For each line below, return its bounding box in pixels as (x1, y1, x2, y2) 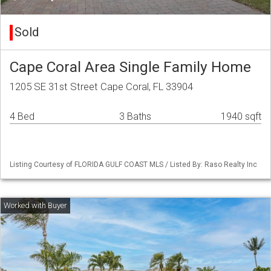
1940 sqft (221, 111, 261, 123)
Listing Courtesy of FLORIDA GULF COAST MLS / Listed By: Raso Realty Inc (10, 160, 257, 169)
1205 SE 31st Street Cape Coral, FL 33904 (10, 80, 193, 93)
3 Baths (119, 111, 151, 123)
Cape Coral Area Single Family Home (10, 58, 251, 76)
